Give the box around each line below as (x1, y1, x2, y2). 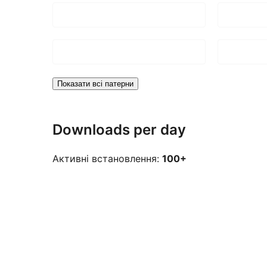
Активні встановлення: (52, 153, 162, 165)
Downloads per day (52, 120, 186, 138)
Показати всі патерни (57, 79, 133, 88)
